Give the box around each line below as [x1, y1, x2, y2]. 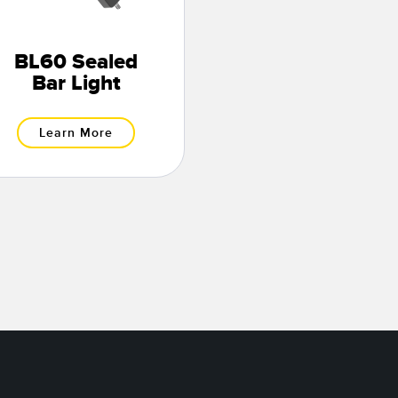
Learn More [39, 125, 114, 141]
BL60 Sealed [14, 49, 139, 76]
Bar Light [31, 70, 121, 98]
